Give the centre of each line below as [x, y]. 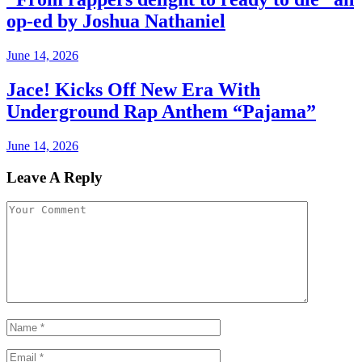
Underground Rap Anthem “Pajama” [161, 112]
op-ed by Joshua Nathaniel [116, 21]
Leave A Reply [55, 177]
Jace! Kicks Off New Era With [133, 90]
